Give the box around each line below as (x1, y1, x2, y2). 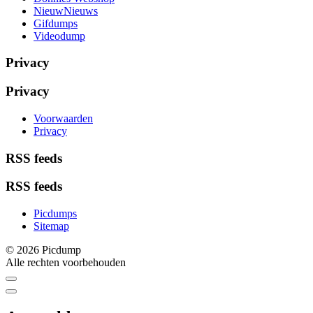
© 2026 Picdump (6, 244, 81, 256)
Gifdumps (34, 17, 78, 29)
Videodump (34, 29, 85, 42)
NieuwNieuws (34, 4, 98, 17)
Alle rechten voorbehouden (6, 256, 126, 269)
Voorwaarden (34, 112, 93, 124)
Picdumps (34, 208, 77, 220)
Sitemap (34, 220, 69, 233)
